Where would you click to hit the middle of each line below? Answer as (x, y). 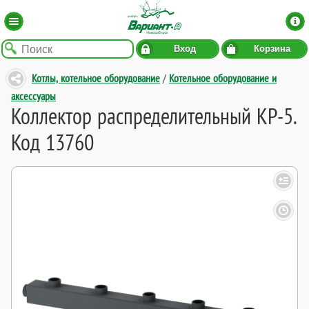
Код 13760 (52, 142)
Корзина (272, 49)
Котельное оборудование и (223, 78)
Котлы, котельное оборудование (96, 78)
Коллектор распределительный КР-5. (154, 116)
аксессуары (33, 96)
